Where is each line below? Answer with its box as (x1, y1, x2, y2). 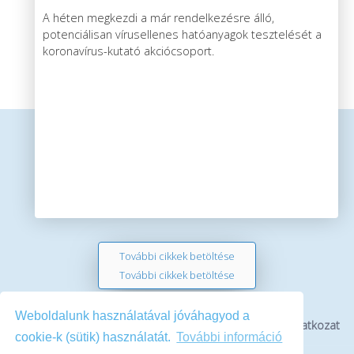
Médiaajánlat (186, 317, 253, 333)
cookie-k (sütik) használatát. (15, 330, 175, 345)
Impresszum (109, 317, 175, 333)
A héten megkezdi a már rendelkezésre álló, (43, 9, 274, 25)
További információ (176, 330, 283, 345)
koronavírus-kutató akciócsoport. (43, 43, 214, 58)
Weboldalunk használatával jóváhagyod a (15, 308, 250, 322)
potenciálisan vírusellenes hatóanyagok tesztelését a (43, 26, 322, 42)
